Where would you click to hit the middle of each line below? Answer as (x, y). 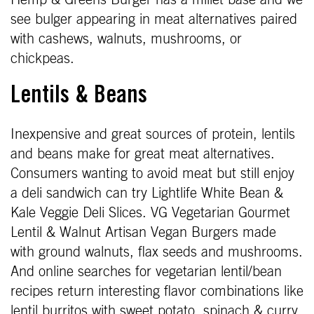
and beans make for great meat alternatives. (143, 154)
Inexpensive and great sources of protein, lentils (153, 134)
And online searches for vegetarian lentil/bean (146, 272)
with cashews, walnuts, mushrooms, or (126, 39)
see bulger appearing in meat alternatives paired (154, 19)
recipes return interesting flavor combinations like (157, 291)
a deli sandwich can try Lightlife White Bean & (147, 193)
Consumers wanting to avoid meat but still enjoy (152, 173)
